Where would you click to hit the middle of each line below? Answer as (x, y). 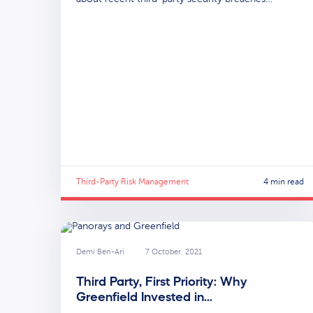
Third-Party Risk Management (132, 181)
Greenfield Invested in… (144, 297)
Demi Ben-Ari (100, 252)
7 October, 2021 (174, 252)
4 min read (284, 181)
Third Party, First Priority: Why (162, 282)
